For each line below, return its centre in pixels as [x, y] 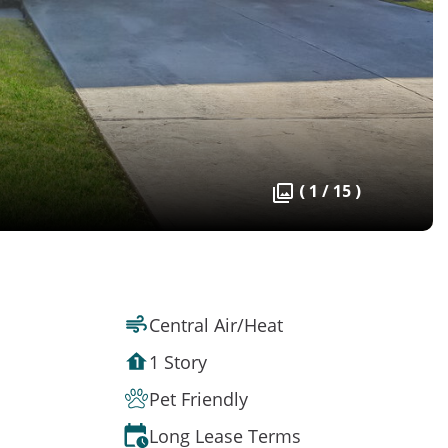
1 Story [178, 361]
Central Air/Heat [216, 324]
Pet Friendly [198, 398]
